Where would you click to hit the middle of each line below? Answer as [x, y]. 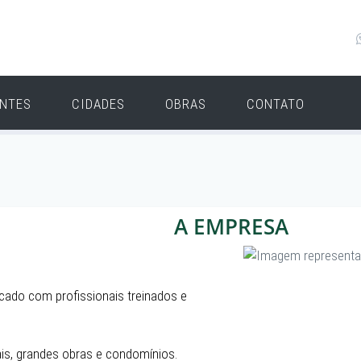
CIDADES [98, 104]
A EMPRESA [231, 226]
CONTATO [276, 104]
